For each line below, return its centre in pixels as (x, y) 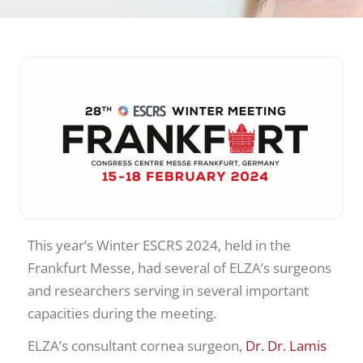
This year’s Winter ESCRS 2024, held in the (159, 246)
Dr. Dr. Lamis (286, 346)
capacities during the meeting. (122, 314)
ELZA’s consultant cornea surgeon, (137, 346)
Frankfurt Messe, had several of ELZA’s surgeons (179, 268)
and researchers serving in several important (168, 291)
